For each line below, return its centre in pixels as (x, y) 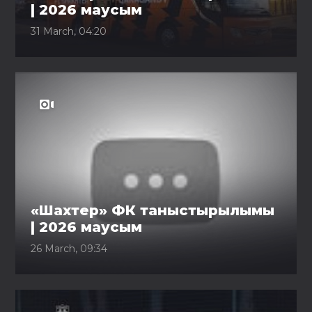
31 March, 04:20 (69, 31)
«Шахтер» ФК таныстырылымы (153, 210)
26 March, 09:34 (69, 249)
